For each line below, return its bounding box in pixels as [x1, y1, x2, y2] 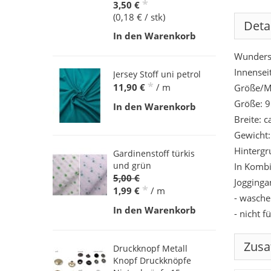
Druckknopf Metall [113, 243, 188, 255]
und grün [113, 160, 151, 172]
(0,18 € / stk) [113, 10, 165, 23]
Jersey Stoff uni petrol [113, 68, 201, 80]
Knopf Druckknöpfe [113, 255, 191, 267]
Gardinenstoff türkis [113, 148, 195, 160]
